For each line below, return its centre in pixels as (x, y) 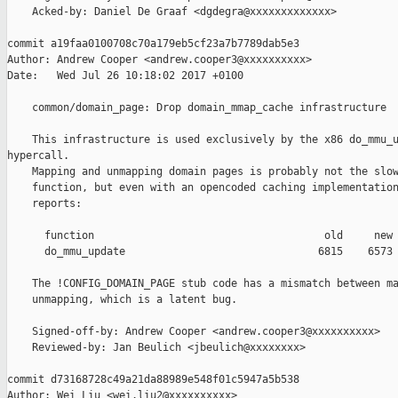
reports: (44, 204)
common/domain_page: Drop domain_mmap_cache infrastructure (197, 108)
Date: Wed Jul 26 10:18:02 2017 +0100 (125, 76)
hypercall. (38, 156)
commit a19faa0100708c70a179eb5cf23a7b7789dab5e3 (153, 44)
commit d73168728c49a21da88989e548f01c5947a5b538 (153, 380)
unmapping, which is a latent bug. (122, 300)
